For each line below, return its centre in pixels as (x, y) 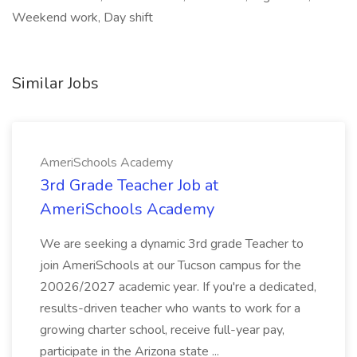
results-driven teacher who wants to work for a (170, 308)
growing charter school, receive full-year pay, (162, 330)
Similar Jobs (55, 83)
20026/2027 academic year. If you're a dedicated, (178, 287)
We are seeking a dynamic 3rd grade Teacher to (172, 244)
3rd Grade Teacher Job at (129, 185)
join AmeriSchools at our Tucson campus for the (171, 265)
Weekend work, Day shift (82, 18)
